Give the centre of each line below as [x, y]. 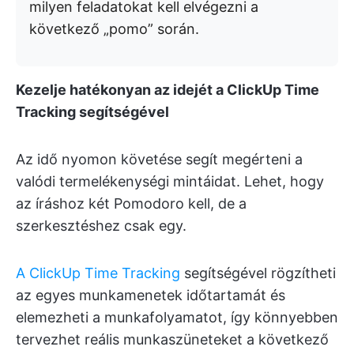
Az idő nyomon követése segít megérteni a [159, 160]
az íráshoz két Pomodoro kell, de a [131, 204]
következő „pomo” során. [114, 29]
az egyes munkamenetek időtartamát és [151, 296]
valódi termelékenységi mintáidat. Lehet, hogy [170, 182]
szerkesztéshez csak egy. [101, 226]
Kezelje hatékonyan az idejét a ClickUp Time [168, 90]
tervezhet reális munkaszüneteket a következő [172, 340]
